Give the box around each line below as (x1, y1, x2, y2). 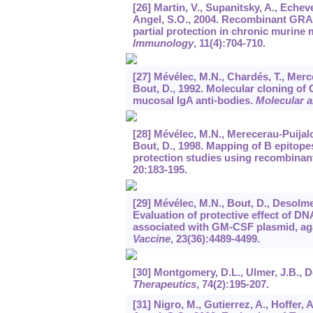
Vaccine (132, 233, 170, 245)
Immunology (132, 37, 194, 50)
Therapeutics (132, 278, 196, 291)
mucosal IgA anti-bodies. (132, 94, 256, 107)
